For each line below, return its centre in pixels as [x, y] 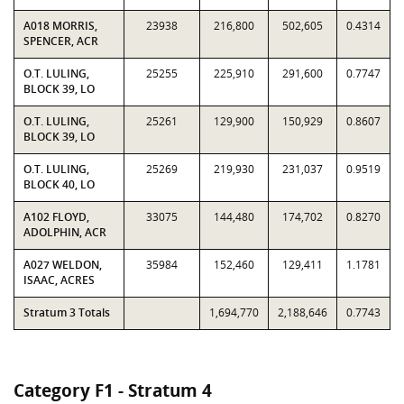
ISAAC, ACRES [59, 280]
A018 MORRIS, [60, 26]
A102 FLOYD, [56, 217]
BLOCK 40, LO [59, 184]
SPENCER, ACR [61, 41]
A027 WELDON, [63, 265]
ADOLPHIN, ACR [65, 232]
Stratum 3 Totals [67, 312]
